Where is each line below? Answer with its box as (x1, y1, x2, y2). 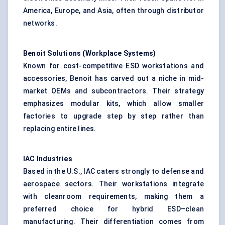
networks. (23, 19, 57, 28)
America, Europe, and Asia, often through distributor (23, 7, 204, 15)
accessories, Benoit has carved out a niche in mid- (23, 74, 204, 83)
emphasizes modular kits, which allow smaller (23, 99, 204, 108)
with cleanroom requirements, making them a (23, 192, 204, 201)
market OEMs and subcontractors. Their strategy (23, 87, 204, 95)
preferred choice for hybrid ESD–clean (23, 205, 204, 213)
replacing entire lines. (23, 125, 96, 133)
